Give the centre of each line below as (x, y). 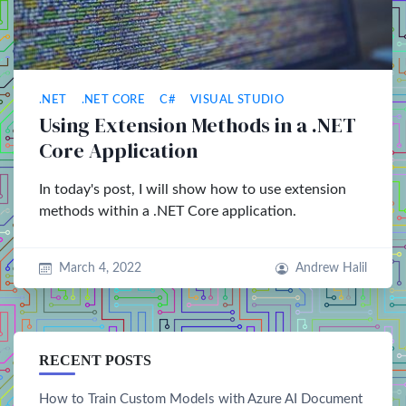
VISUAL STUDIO (237, 100)
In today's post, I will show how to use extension (193, 189)
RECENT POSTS (95, 360)
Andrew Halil (331, 268)
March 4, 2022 (100, 268)
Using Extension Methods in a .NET (198, 126)
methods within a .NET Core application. (168, 211)
